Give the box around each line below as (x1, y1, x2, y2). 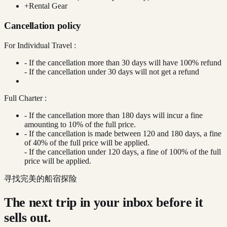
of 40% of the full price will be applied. (24, 138, 149, 147)
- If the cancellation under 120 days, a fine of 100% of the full (24, 147, 221, 156)
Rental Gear (29, 2, 67, 11)
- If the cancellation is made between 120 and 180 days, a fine (24, 129, 221, 138)
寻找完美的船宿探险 (4, 174, 77, 183)
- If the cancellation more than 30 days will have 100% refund (24, 58, 221, 67)
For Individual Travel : (4, 41, 76, 50)
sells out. (4, 210, 51, 225)
